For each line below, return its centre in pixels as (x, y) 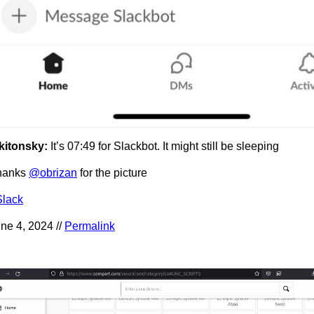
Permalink (90, 226)
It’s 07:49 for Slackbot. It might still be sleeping (165, 146)
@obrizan (53, 173)
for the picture (112, 173)
